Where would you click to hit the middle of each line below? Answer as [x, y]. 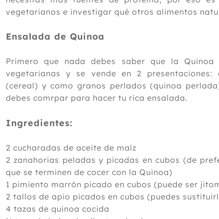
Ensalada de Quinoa [55, 36]
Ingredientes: [39, 123]
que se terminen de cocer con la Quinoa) [89, 172]
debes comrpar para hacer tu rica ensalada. [97, 98]
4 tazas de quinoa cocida [58, 208]
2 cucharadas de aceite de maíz [71, 147]
